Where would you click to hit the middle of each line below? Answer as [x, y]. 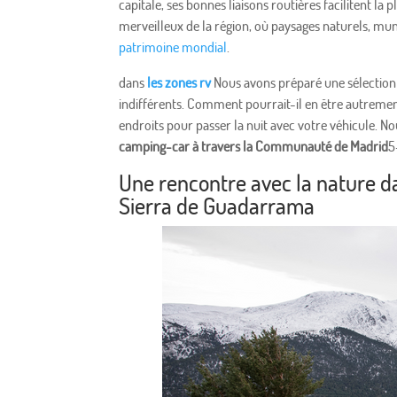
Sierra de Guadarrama [217, 206]
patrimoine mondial [173, 47]
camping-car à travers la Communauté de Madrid [254, 147]
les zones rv [179, 83]
